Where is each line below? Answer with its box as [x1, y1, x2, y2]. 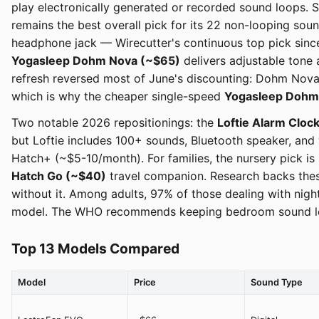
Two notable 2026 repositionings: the [11, 115, 217, 130]
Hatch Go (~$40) [11, 169, 106, 184]
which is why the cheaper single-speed [11, 89, 224, 104]
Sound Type [251, 277, 303, 288]
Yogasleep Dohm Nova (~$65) [11, 53, 180, 68]
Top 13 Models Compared [11, 240, 179, 258]
